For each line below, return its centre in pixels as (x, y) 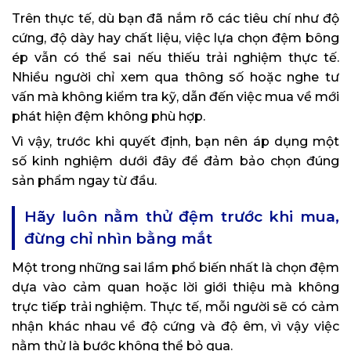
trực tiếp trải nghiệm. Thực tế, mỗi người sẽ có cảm (175, 307)
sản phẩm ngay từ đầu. (84, 181)
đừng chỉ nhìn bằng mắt (118, 239)
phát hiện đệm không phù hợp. (109, 117)
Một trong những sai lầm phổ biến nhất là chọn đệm (175, 268)
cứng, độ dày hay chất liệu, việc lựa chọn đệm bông (175, 38)
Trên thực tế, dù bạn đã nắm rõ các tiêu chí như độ (175, 19)
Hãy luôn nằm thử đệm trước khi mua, (182, 217)
